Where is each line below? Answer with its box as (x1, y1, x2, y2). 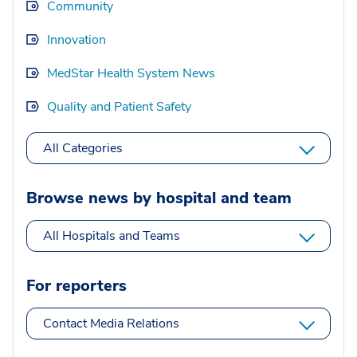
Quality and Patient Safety (47, 98, 191, 116)
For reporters (26, 275, 127, 297)
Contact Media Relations (43, 315, 179, 333)
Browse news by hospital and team (26, 187, 292, 210)
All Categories (43, 139, 123, 158)
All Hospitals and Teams (43, 227, 180, 245)
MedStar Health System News (47, 65, 215, 83)
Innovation (47, 31, 106, 49)
